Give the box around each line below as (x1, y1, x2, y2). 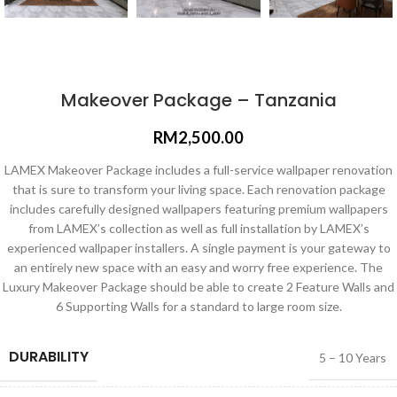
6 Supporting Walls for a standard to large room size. (55, 298, 342, 314)
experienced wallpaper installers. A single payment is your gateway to (6, 239, 391, 255)
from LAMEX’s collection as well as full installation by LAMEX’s (27, 220, 370, 236)
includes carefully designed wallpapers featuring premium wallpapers (9, 200, 388, 216)
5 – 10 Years (319, 349, 386, 365)
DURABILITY (9, 346, 89, 367)
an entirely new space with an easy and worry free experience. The (14, 259, 383, 275)
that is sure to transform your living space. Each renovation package (12, 181, 385, 197)
